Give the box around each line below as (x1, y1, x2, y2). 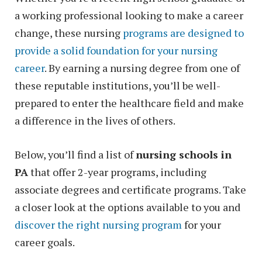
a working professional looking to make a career (15, 8, 243, 23)
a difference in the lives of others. (15, 113, 175, 128)
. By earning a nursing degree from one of (44, 61, 240, 75)
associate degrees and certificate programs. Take (15, 182, 246, 197)
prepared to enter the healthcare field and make (15, 96, 244, 111)
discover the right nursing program (15, 218, 182, 232)
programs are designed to (123, 26, 244, 40)
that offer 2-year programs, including (28, 165, 206, 180)
